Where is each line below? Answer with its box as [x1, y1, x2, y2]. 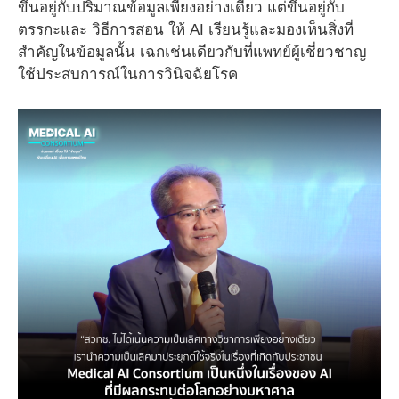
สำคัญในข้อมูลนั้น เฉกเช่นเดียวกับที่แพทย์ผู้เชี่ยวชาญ [18, 44, 366, 61]
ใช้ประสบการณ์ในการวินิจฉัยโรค [18, 66, 238, 84]
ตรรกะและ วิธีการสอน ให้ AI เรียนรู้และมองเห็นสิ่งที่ [18, 21, 354, 39]
